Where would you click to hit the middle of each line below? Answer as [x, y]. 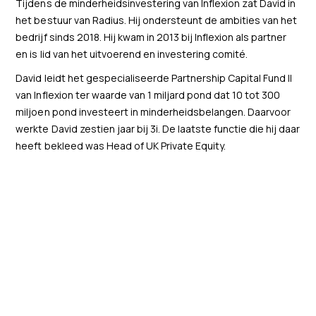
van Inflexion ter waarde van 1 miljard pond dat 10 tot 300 [148, 95]
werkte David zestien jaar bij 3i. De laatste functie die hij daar [158, 129]
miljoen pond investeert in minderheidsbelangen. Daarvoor [153, 112]
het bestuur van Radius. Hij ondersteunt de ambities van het [157, 20]
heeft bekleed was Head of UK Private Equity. [121, 146]
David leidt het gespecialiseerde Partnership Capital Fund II [154, 78]
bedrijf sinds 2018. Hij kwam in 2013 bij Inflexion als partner [151, 37]
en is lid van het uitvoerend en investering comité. [132, 54]
